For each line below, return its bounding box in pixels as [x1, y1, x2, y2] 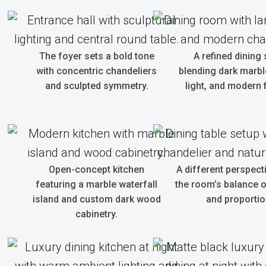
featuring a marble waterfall [36, 179, 157, 190]
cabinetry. [75, 208, 118, 220]
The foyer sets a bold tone [39, 50, 154, 62]
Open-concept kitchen [49, 164, 144, 175]
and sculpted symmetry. [45, 80, 148, 91]
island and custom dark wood [32, 194, 161, 205]
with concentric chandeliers [36, 65, 157, 77]
